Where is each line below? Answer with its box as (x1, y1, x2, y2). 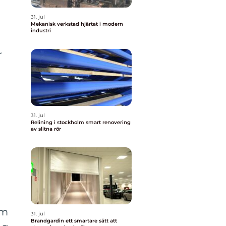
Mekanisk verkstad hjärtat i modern (31, 21, 81, 27)
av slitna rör (31, 126, 61, 132)
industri (31, 27, 51, 34)
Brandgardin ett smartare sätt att (31, 217, 66, 224)
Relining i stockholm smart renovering (31, 119, 86, 126)
